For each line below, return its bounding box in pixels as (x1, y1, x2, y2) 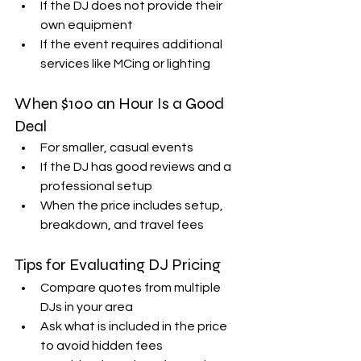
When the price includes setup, (40, 198, 226, 212)
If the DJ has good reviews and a (40, 160, 234, 173)
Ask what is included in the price (40, 319, 230, 333)
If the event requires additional (40, 37, 225, 51)
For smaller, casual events (40, 140, 198, 154)
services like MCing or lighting (40, 56, 215, 70)
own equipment (40, 18, 138, 31)
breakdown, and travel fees (40, 218, 209, 231)
